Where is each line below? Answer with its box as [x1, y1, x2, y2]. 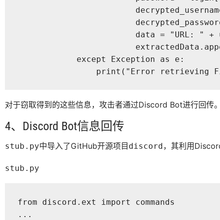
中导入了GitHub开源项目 [39, 141, 129, 151]
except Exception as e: [17, 54, 185, 64]
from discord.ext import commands [17, 197, 180, 207]
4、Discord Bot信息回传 [5, 119, 124, 134]
